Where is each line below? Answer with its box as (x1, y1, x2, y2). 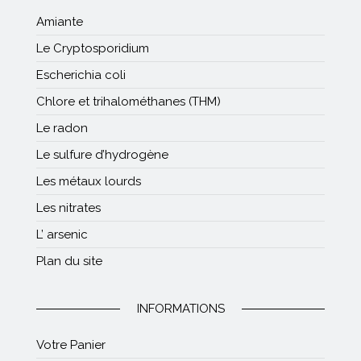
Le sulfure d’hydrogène (36, 147, 168, 163)
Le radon (36, 121, 88, 136)
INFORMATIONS (136, 301, 225, 317)
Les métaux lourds (36, 174, 141, 189)
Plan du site (36, 254, 102, 269)
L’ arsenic (36, 227, 88, 243)
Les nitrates (36, 201, 101, 216)
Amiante (36, 15, 83, 30)
